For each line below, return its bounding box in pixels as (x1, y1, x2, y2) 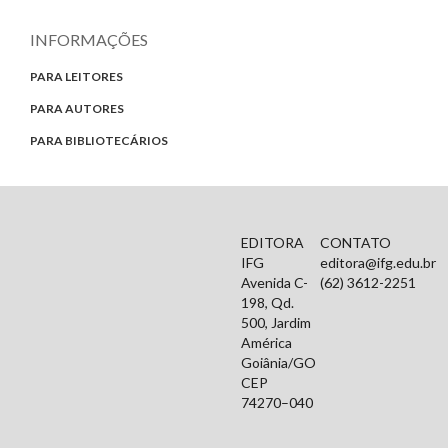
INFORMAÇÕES (30, 30, 148, 50)
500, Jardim (240, 313, 311, 331)
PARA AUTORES (30, 101, 124, 117)
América (240, 333, 292, 351)
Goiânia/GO (240, 353, 316, 371)
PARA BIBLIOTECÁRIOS (30, 132, 168, 148)
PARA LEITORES (30, 69, 123, 85)
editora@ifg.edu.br (319, 253, 436, 271)
